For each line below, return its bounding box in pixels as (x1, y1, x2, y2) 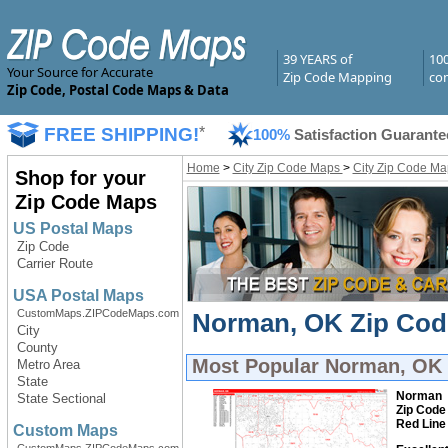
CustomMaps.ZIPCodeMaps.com (16, 307, 179, 319)
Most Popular (191, 355, 325, 377)
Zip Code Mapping (282, 68, 392, 86)
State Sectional (16, 391, 106, 406)
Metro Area (16, 357, 80, 372)
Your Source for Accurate (6, 63, 153, 81)
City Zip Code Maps (232, 161, 343, 175)
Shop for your (14, 167, 146, 189)
